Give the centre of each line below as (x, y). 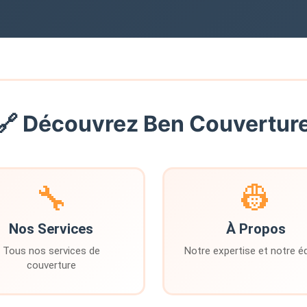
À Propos (256, 229)
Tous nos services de (51, 251)
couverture (51, 265)
